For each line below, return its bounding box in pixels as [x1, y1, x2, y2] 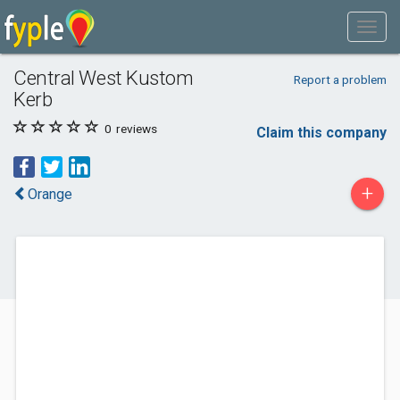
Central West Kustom [13, 66, 194, 89]
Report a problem [293, 72, 387, 87]
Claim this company [256, 124, 387, 141]
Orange [28, 186, 72, 203]
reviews [113, 121, 157, 136]
